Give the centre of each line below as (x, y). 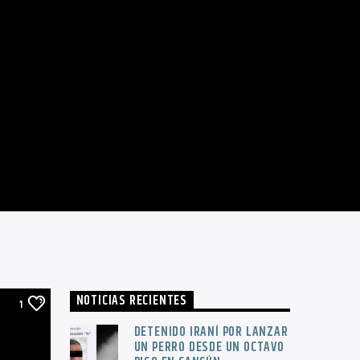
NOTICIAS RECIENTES (131, 301)
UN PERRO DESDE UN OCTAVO (209, 347)
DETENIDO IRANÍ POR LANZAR (211, 332)
